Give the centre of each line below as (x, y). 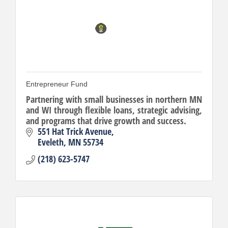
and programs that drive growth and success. (106, 120)
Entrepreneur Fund (57, 84)
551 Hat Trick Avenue (74, 131)
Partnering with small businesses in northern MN (114, 99)
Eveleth (50, 142)
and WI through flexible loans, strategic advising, (114, 110)
